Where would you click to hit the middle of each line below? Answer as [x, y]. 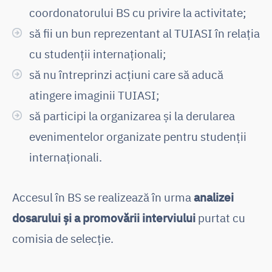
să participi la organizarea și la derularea [132, 116]
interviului [169, 218]
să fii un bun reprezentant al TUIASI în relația [144, 33]
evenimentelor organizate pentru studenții [138, 137]
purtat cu [220, 218]
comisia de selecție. [63, 239]
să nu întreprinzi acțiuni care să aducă [126, 75]
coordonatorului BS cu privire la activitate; [138, 13]
